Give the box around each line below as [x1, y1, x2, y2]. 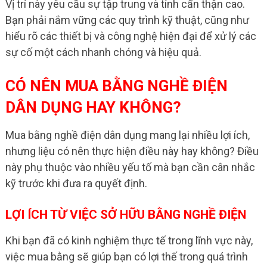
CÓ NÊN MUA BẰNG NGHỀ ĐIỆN [5, 77, 228, 95]
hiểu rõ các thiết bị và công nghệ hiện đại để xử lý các [5, 30, 256, 42]
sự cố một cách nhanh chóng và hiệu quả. [5, 46, 201, 58]
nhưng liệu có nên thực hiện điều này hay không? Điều [5, 145, 259, 157]
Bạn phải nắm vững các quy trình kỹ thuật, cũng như [5, 14, 249, 26]
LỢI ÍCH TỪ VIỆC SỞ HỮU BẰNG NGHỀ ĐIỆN [5, 207, 246, 222]
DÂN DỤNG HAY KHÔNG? [5, 98, 181, 116]
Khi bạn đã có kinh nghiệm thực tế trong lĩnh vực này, [5, 234, 253, 247]
